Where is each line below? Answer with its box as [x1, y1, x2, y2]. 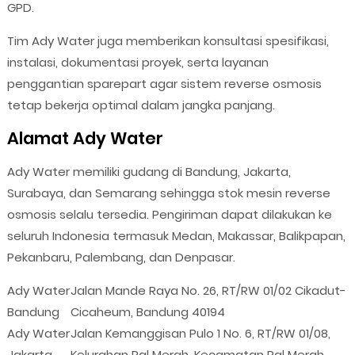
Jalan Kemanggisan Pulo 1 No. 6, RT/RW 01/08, [70, 325, 330, 342]
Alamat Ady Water [6, 127, 163, 151]
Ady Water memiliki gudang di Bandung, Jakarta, [6, 163, 291, 181]
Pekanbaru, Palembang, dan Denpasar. [6, 249, 235, 266]
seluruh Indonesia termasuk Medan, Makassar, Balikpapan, [6, 227, 345, 245]
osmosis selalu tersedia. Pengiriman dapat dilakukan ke [6, 206, 332, 223]
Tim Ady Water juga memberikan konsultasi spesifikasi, [6, 32, 329, 50]
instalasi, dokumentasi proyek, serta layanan [6, 54, 269, 71]
